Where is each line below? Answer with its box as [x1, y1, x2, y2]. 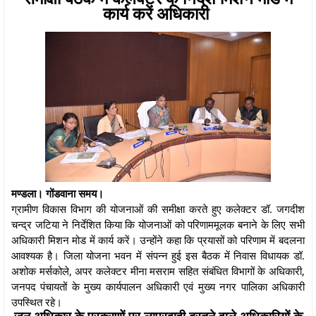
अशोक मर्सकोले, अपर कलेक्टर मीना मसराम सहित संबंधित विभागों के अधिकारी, [11, 263, 305, 278]
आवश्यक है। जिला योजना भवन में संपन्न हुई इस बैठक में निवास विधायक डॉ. [11, 248, 305, 262]
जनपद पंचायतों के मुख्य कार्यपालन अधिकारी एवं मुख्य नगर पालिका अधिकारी [11, 279, 305, 293]
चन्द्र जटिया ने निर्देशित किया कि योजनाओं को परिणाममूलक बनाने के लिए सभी [11, 217, 305, 231]
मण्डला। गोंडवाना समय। [11, 186, 104, 200]
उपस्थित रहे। [11, 294, 62, 309]
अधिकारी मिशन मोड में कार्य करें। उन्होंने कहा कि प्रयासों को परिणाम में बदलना [11, 232, 305, 247]
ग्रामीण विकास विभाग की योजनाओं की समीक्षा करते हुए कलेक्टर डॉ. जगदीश [11, 201, 305, 216]
